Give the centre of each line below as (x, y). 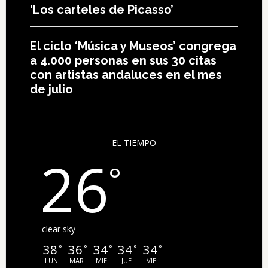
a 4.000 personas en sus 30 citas (123, 61)
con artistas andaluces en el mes (126, 75)
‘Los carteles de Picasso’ (101, 10)
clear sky (58, 229)
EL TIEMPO (134, 143)
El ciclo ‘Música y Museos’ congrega (133, 46)
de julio (51, 89)
